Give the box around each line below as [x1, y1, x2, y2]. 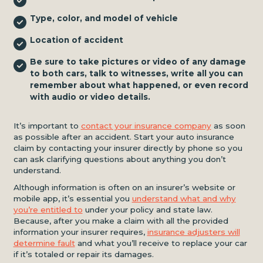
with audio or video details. [29, 92, 150, 102]
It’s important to [13, 120, 81, 130]
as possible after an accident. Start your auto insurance [13, 131, 234, 141]
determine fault [13, 238, 75, 248]
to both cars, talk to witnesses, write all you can [29, 68, 243, 78]
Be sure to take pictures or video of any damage [29, 56, 246, 66]
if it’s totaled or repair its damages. [13, 249, 154, 259]
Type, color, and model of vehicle [29, 13, 178, 23]
